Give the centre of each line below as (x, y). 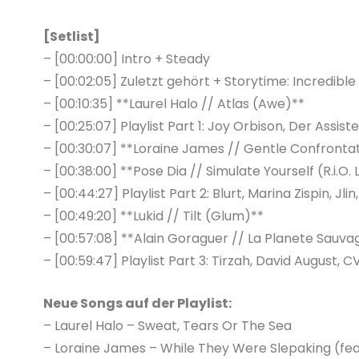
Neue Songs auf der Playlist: (137, 303)
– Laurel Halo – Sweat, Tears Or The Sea (167, 325)
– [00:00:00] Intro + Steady (126, 58)
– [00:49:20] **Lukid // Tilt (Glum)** (153, 216)
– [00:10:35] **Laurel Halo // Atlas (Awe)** (173, 103)
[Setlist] (71, 36)
